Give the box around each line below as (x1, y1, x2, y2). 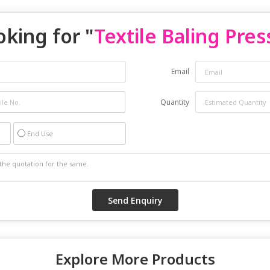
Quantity (160, 97, 189, 107)
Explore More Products (55, 249, 215, 269)
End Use (27, 129, 53, 138)
